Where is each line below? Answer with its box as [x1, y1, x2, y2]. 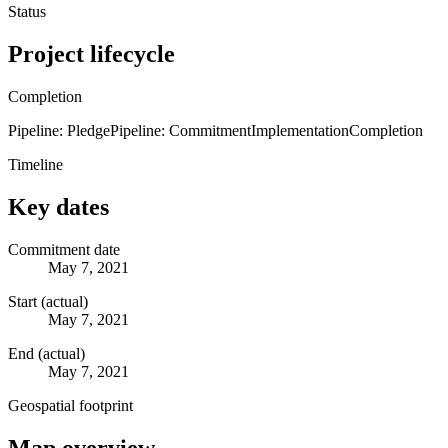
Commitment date [8, 240, 120, 258]
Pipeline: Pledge [8, 121, 110, 139]
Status [8, 2, 46, 20]
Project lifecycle [8, 40, 175, 67]
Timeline [8, 155, 63, 173]
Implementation [251, 121, 349, 139]
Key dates [8, 193, 109, 220]
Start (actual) [8, 292, 88, 310]
